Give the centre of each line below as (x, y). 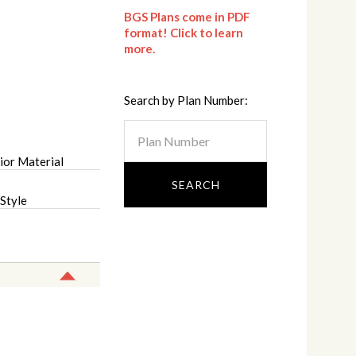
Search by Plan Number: (186, 101)
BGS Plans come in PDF (187, 17)
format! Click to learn (184, 33)
